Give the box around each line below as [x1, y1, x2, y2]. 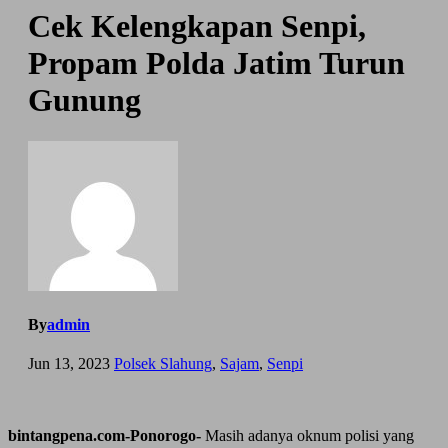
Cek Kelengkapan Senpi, [28, 8, 366, 45]
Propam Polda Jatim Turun [28, 45, 405, 82]
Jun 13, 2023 [28, 355, 110, 373]
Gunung [28, 82, 141, 119]
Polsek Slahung [114, 355, 212, 373]
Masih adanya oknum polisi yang [201, 427, 414, 445]
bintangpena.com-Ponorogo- [8, 427, 201, 445]
